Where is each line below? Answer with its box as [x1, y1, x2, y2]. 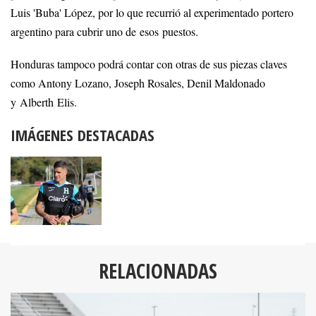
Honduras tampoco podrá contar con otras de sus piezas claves [11, 56, 287, 72]
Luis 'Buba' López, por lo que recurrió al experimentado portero [11, 5, 293, 21]
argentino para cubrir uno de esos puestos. [11, 24, 198, 40]
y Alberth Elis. [11, 94, 77, 110]
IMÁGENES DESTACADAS [11, 123, 154, 146]
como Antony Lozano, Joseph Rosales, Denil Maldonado [11, 75, 265, 91]
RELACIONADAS [99, 256, 217, 284]
